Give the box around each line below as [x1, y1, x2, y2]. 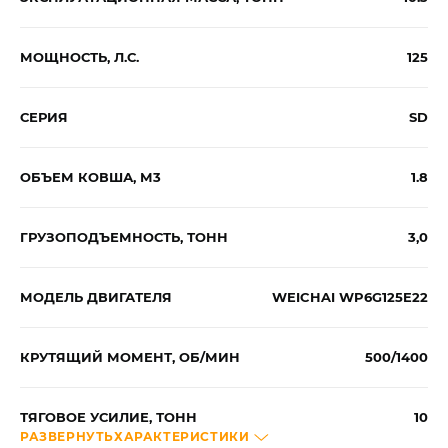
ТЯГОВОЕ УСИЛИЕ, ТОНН [20, 408, 197, 425]
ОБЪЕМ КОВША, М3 [20, 168, 161, 185]
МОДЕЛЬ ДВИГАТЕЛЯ [20, 288, 172, 305]
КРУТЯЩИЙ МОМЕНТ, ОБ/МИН [20, 348, 240, 365]
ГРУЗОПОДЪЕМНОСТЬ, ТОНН [20, 228, 228, 245]
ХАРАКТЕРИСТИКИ [114, 429, 250, 445]
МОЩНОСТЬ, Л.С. [20, 48, 139, 65]
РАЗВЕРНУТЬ [20, 429, 114, 445]
